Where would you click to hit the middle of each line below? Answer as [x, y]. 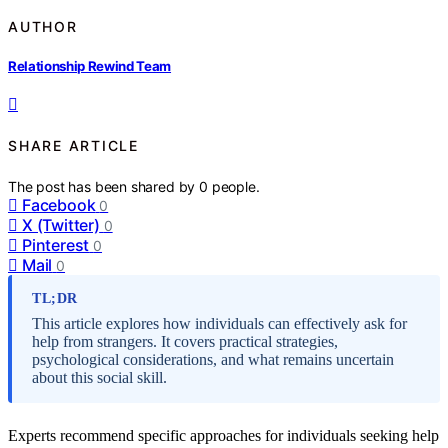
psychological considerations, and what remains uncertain [213, 359]
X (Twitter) [61, 224]
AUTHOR [43, 26]
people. [235, 186]
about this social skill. [99, 377]
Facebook [59, 204]
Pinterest [56, 244]
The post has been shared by [104, 186]
